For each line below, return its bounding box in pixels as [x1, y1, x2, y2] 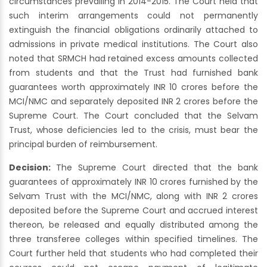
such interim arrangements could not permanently [9, 10, 258, 22]
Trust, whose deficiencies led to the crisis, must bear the [9, 124, 258, 136]
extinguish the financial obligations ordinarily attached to [9, 24, 258, 36]
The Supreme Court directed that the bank [56, 162, 259, 174]
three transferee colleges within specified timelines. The [9, 233, 258, 246]
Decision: [9, 162, 57, 174]
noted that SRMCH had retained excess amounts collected [9, 52, 258, 65]
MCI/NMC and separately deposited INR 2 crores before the [9, 95, 258, 108]
